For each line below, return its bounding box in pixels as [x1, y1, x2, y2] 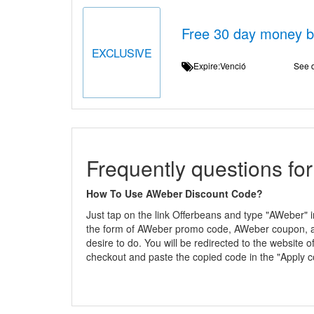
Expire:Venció [193, 60, 257, 71]
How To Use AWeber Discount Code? [86, 186, 263, 200]
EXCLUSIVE [91, 44, 152, 61]
